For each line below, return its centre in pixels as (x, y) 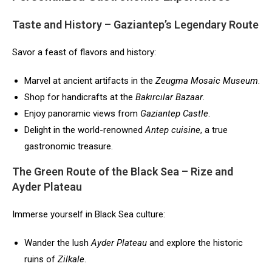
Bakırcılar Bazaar (169, 97)
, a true (214, 130)
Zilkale (71, 259)
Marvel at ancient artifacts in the (90, 80)
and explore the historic (195, 243)
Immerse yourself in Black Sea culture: (89, 214)
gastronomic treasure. (69, 146)
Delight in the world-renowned (85, 130)
